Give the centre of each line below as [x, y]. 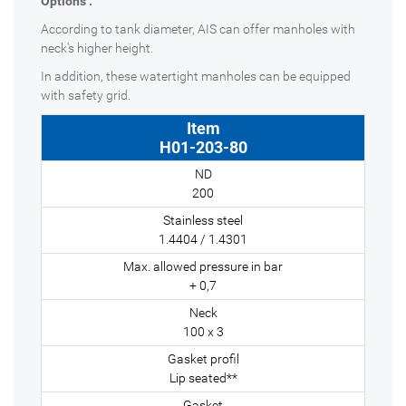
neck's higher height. [97, 48]
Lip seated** [203, 377]
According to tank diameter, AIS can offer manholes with [198, 29]
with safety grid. [86, 95]
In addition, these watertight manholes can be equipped [196, 76]
